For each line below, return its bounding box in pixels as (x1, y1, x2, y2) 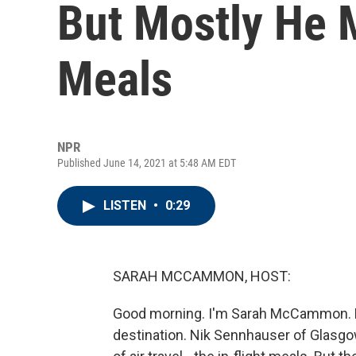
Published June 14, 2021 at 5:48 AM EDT (57, 157, 236, 169)
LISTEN (103, 198, 149, 213)
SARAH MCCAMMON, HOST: (113, 268, 291, 284)
